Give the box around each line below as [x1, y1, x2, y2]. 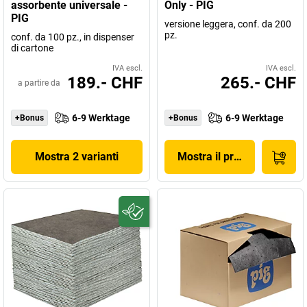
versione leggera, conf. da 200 [164, 19, 291, 29]
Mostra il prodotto [177, 150, 265, 163]
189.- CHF [67, 73, 143, 93]
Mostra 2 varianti [35, 150, 119, 163]
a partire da [18, 78, 60, 88]
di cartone [11, 42, 53, 53]
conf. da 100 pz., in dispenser [11, 32, 134, 42]
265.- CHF [221, 73, 296, 93]
